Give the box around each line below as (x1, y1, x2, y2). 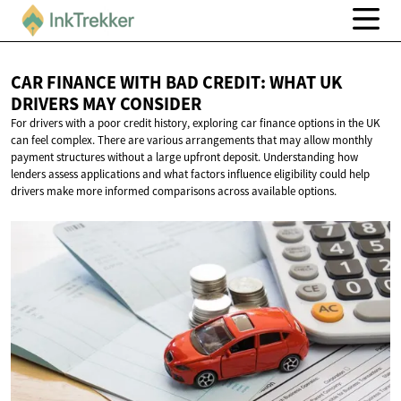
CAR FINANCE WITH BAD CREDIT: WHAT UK (11, 71, 342, 95)
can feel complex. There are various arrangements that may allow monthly (11, 132, 372, 149)
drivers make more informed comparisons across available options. (11, 183, 337, 200)
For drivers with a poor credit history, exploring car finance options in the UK (11, 115, 380, 132)
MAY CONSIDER (82, 92, 201, 116)
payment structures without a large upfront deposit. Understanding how (11, 149, 358, 166)
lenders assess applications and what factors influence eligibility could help (11, 166, 370, 183)
